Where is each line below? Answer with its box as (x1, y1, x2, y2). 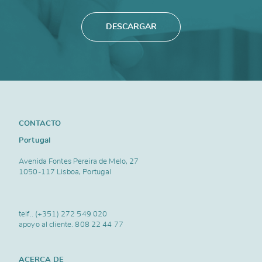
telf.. (19, 210, 35, 219)
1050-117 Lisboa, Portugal (19, 168, 112, 177)
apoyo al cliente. (19, 220, 75, 229)
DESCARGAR (105, 22, 157, 31)
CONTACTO (19, 119, 61, 128)
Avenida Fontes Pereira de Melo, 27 (19, 157, 139, 166)
